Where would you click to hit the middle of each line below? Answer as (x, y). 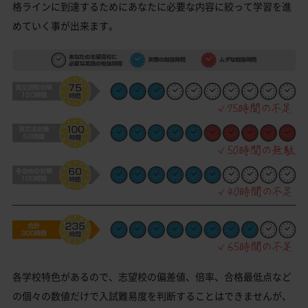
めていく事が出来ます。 (65, 26)
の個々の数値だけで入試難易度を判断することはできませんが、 (152, 295)
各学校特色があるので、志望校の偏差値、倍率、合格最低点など (152, 276)
